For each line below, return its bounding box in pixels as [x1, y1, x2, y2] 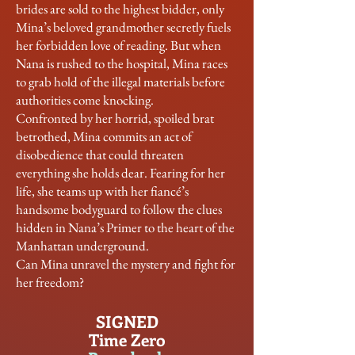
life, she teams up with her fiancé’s [16, 182, 189, 200]
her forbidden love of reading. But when [16, 36, 221, 54]
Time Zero [88, 328, 166, 350]
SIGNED [95, 310, 158, 332]
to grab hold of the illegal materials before [16, 73, 225, 90]
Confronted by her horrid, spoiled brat [16, 109, 214, 127]
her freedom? [16, 273, 84, 291]
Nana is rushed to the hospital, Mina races [16, 55, 227, 72]
